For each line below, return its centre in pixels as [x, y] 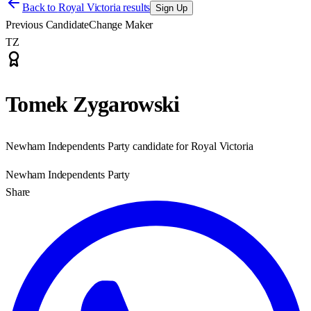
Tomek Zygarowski [93, 104]
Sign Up [172, 8]
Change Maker [121, 25]
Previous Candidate [48, 25]
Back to [40, 7]
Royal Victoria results [104, 7]
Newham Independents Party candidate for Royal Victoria [129, 146]
